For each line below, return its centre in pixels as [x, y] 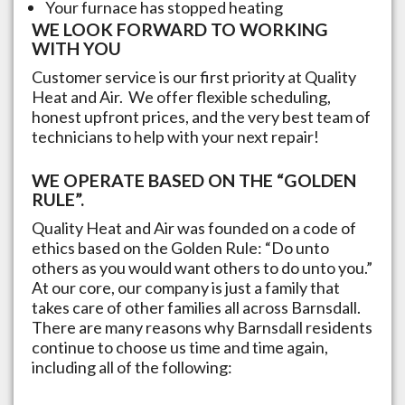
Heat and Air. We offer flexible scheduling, [181, 96]
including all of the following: [132, 367]
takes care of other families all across [161, 307]
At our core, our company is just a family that [186, 287]
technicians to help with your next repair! [175, 136]
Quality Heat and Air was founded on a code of [194, 227]
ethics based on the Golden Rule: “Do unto [180, 247]
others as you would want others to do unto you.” [202, 267]
